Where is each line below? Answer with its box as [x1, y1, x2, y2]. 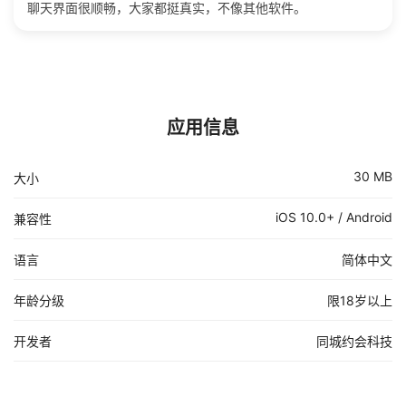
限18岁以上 [327, 293, 392, 309]
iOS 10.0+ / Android [275, 209, 392, 226]
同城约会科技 [316, 333, 392, 350]
